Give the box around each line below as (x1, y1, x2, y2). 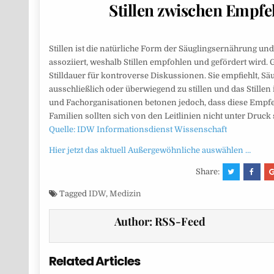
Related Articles (48, 253, 140, 270)
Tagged (57, 189, 89, 199)
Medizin (109, 189, 141, 199)
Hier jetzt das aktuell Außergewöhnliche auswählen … (48, 146, 251, 155)
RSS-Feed (155, 214, 206, 229)
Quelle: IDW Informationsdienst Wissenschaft (48, 125, 227, 135)
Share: (195, 167, 221, 177)
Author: (114, 214, 155, 229)
